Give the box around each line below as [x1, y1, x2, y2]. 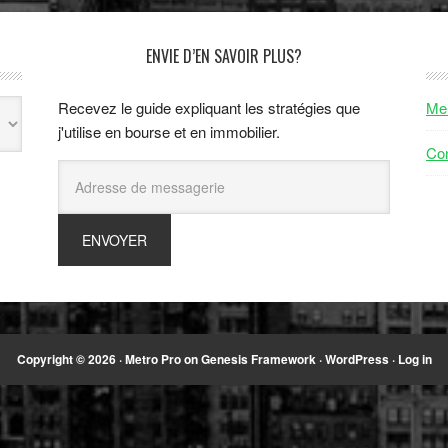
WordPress [324, 349, 389, 368]
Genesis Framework [200, 349, 316, 368]
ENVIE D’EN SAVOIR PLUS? [146, 43, 302, 68]
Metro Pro [124, 349, 181, 368]
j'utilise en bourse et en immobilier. [58, 120, 280, 142]
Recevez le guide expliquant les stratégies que [58, 96, 360, 118]
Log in [397, 349, 432, 368]
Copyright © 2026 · [16, 349, 125, 368]
